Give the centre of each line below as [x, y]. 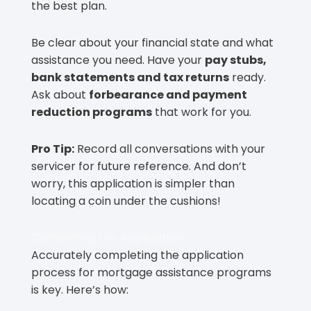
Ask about [60, 94]
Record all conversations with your [170, 149]
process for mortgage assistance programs [151, 272]
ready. [247, 77]
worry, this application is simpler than [133, 183]
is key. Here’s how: [80, 289]
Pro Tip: [53, 149]
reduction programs [92, 112]
